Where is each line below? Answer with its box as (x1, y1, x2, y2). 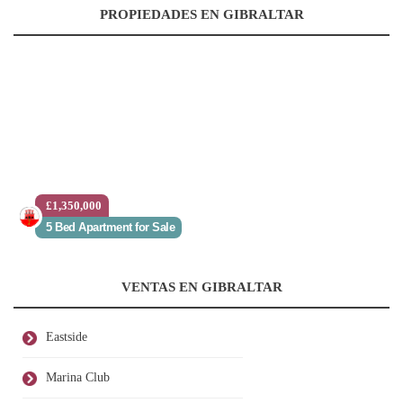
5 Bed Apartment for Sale (46, 220, 175, 235)
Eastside (46, 330, 87, 345)
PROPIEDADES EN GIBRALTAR (99, 7, 304, 22)
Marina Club (46, 371, 110, 385)
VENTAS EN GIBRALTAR (121, 280, 282, 295)
